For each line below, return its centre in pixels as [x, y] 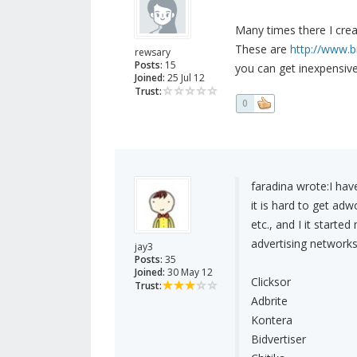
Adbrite [269, 301]
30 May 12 [189, 273]
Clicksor [271, 282]
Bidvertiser [278, 339]
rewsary [153, 53]
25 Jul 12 [185, 78]
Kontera [271, 320]
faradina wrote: [290, 186]
